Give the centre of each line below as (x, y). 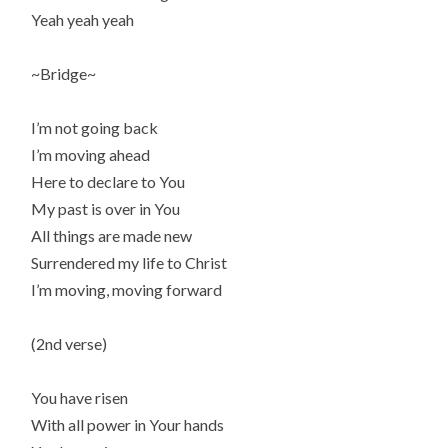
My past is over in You (106, 209)
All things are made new (112, 236)
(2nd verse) (69, 344)
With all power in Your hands (128, 425)
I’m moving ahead (91, 155)
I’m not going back (95, 128)
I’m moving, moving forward (127, 290)
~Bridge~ (64, 73)
